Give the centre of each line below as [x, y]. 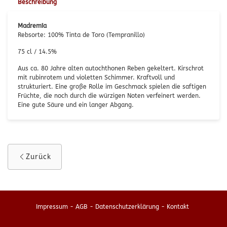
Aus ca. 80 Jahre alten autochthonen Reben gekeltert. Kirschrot [111, 68]
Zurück [39, 157]
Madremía [32, 26]
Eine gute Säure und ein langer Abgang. [76, 105]
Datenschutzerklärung [127, 207]
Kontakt [178, 207]
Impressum [52, 207]
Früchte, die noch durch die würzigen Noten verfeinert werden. [109, 96]
